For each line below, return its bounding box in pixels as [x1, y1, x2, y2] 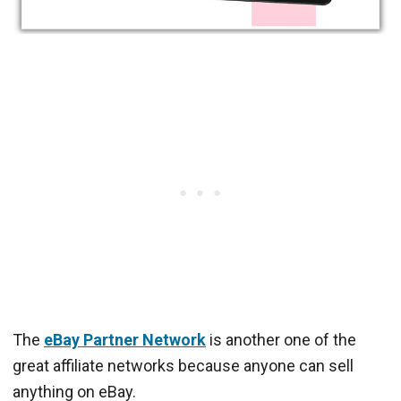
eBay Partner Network [44, 329, 206, 349]
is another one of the [206, 329, 356, 349]
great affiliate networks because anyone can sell [13, 355, 354, 375]
